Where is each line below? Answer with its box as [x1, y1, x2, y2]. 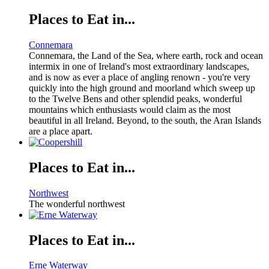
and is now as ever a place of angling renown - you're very [29, 71, 250, 82]
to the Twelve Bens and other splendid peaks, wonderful [29, 93, 242, 104]
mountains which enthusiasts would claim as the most [29, 104, 231, 115]
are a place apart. [29, 125, 92, 136]
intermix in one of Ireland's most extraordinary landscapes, [29, 61, 249, 71]
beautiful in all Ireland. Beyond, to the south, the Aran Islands [29, 115, 261, 125]
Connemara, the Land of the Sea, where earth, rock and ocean [29, 50, 263, 61]
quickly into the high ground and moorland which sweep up [29, 82, 255, 93]
